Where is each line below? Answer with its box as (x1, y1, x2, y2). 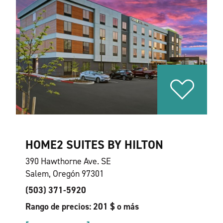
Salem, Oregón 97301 (25, 168, 104, 180)
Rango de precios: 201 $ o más (25, 201, 139, 213)
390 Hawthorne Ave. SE (25, 155, 111, 167)
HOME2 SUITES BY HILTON (25, 137, 163, 153)
